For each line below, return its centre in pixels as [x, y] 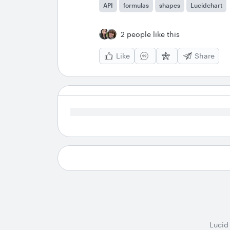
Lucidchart [206, 5]
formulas [136, 5]
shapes [170, 5]
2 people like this [150, 34]
